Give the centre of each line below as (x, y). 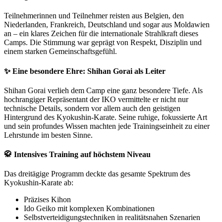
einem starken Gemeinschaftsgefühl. (60, 52)
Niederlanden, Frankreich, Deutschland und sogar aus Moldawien (107, 25)
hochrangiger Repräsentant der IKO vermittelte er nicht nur (96, 99)
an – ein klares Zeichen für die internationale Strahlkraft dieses (101, 34)
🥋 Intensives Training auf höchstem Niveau (77, 155)
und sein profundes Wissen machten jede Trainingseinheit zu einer (107, 126)
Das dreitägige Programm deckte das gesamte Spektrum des (97, 174)
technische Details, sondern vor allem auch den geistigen (92, 108)
